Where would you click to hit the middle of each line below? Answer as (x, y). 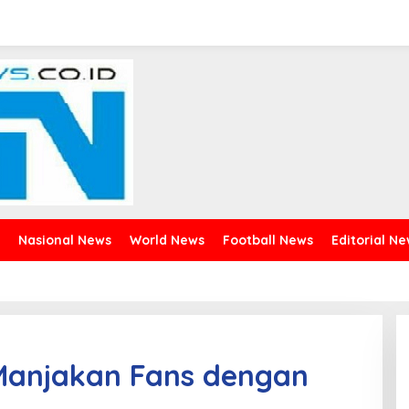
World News (167, 240)
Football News (268, 240)
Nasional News (65, 240)
